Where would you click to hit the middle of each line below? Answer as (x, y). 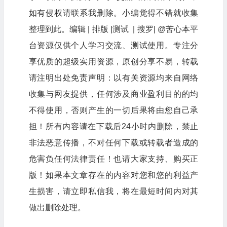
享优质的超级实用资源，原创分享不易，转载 (113, 62)
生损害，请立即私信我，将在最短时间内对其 (113, 192)
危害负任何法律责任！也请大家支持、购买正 (113, 159)
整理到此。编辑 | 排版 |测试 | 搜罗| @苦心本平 (113, 29)
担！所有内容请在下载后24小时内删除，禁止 (113, 127)
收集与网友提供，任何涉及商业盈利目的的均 (113, 94)
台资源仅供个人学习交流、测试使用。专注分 (113, 46)
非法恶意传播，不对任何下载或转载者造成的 (113, 143)
